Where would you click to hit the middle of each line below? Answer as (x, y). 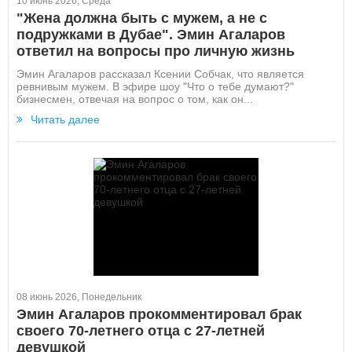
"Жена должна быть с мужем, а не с (142, 18)
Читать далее (65, 119)
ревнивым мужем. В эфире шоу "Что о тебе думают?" (155, 86)
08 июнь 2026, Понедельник (79, 297)
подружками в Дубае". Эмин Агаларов (151, 35)
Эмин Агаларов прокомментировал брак (159, 314)
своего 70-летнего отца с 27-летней (141, 331)
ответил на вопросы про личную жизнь (156, 51)
